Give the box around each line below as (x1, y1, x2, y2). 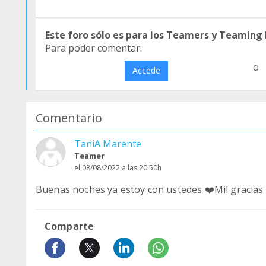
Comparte (45, 220, 94, 233)
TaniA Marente (74, 137, 141, 150)
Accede (132, 65, 160, 76)
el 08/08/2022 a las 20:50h (74, 163, 161, 173)
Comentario (36, 110, 102, 126)
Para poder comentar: (45, 42, 142, 55)
